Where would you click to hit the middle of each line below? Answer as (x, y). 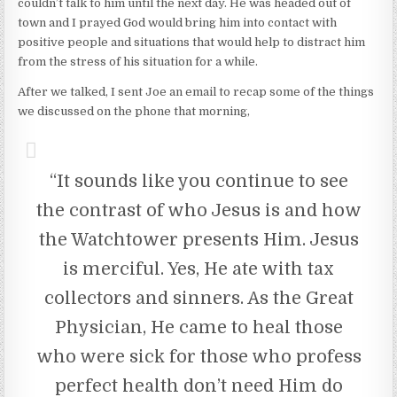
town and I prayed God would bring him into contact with (178, 22)
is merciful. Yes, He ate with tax (198, 269)
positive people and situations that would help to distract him (192, 42)
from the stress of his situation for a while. (138, 61)
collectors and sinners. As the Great (198, 298)
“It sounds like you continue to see (198, 181)
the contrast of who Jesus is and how (198, 210)
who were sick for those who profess (198, 356)
